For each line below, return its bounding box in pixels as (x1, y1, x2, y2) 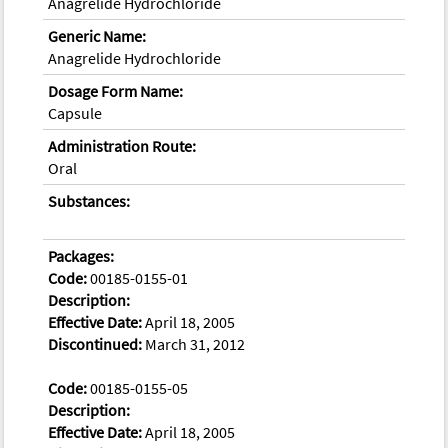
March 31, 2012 (142, 333, 246, 354)
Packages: (48, 245, 115, 266)
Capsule (48, 102, 103, 123)
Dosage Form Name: (48, 80, 184, 101)
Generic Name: (48, 25, 147, 46)
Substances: (48, 190, 131, 211)
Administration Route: (48, 135, 197, 156)
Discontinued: (48, 333, 143, 354)
